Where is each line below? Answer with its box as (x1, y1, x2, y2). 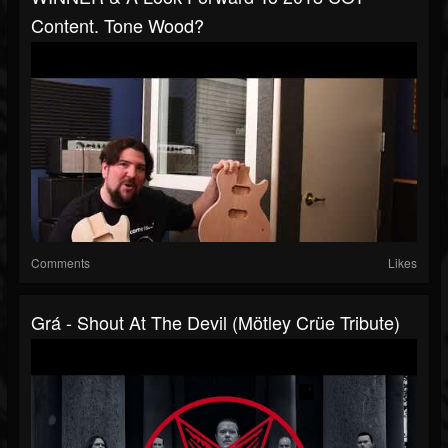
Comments (31, 254, 90, 272)
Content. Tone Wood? (31, 12, 204, 39)
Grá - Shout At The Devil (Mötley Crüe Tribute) (31, 309, 400, 336)
